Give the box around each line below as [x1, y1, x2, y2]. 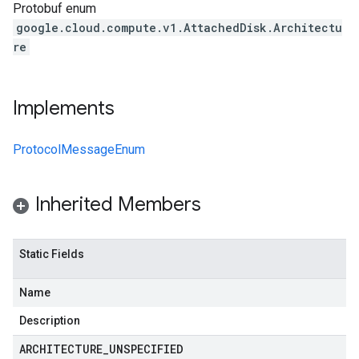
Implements [13, 96, 115, 120]
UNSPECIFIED [109, 341, 184, 357]
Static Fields [19, 248, 84, 260]
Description [19, 314, 80, 327]
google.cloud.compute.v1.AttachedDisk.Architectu [16, 20, 342, 35]
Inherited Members [35, 192, 201, 216]
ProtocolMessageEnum [13, 142, 145, 157]
